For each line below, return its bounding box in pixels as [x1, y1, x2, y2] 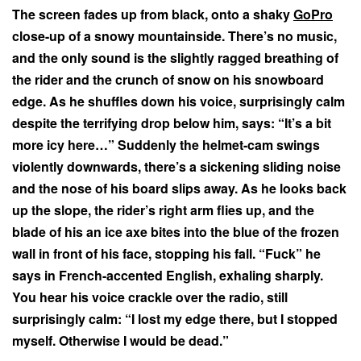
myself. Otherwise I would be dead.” [12, 330, 229, 350]
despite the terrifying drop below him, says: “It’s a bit [12, 113, 331, 132]
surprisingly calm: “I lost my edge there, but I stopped [12, 309, 338, 328]
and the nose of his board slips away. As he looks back [12, 178, 346, 197]
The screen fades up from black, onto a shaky [12, 4, 293, 23]
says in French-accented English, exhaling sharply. [12, 265, 323, 284]
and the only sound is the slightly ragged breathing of [12, 48, 338, 67]
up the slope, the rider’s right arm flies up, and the [12, 200, 314, 219]
